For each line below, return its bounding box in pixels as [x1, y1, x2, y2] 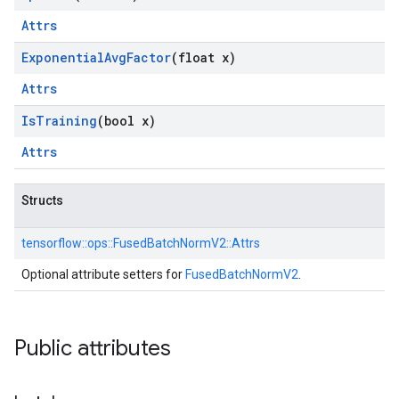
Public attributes [14, 335, 171, 362]
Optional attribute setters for [21, 267, 185, 281]
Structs [21, 193, 63, 208]
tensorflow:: [21, 236, 87, 250]
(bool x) [97, 112, 156, 129]
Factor [126, 49, 171, 66]
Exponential [21, 49, 104, 66]
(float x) [171, 49, 236, 66]
